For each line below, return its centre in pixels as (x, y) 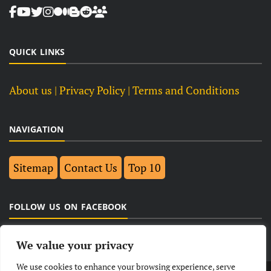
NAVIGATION (36, 129)
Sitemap (33, 168)
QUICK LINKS (37, 52)
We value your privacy (75, 245)
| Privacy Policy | (92, 90)
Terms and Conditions (186, 90)
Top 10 (145, 168)
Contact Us (91, 168)
